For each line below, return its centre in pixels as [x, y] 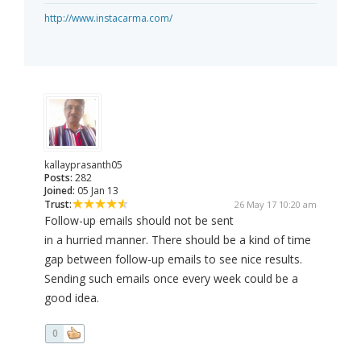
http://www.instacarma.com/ [108, 19]
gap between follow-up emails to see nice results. [173, 259]
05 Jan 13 [97, 191]
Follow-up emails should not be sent [139, 221]
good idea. [72, 298]
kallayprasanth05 [83, 165]
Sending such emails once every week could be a [171, 279]
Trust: [58, 205]
